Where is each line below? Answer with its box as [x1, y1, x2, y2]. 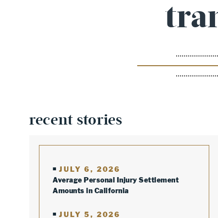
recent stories [29, 111, 123, 128]
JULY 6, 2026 [59, 165, 121, 173]
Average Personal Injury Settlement [53, 176, 179, 184]
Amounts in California [53, 186, 129, 195]
